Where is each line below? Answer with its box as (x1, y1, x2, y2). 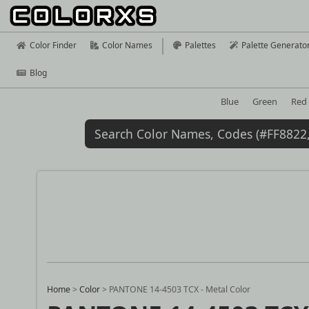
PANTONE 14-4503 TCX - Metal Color (109, 283, 251, 296)
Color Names (102, 39, 152, 51)
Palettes (185, 39, 216, 51)
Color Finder (30, 39, 77, 51)
